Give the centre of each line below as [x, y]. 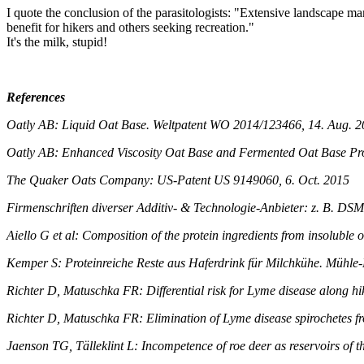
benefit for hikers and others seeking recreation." [130, 27]
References [36, 97]
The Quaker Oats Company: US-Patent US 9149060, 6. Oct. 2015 [178, 180]
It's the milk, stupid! [57, 41]
